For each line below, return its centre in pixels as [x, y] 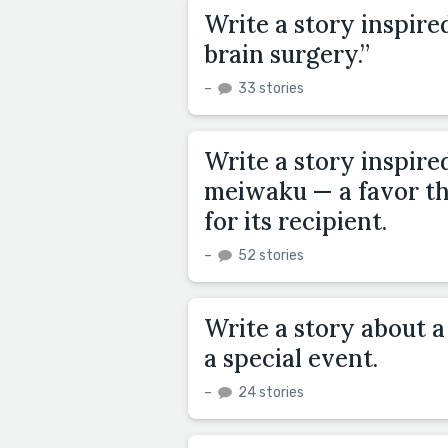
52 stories [269, 255]
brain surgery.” [287, 54]
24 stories [269, 392]
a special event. [291, 358]
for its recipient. [295, 221]
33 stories [269, 88]
